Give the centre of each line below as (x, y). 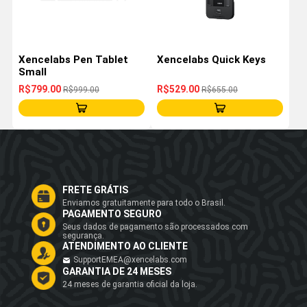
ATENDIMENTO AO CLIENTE (125, 246)
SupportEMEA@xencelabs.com (130, 259)
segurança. (83, 235)
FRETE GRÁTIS (95, 190)
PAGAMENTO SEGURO (112, 213)
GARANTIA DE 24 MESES (117, 272)
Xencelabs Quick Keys (211, 59)
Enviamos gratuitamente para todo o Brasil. (144, 203)
